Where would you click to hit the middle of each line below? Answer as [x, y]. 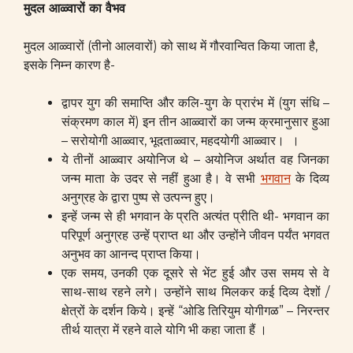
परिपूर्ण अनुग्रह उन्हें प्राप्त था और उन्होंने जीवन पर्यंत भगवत [195, 235]
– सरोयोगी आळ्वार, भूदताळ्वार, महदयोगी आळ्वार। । [180, 141]
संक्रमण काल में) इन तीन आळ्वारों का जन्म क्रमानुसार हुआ [195, 122]
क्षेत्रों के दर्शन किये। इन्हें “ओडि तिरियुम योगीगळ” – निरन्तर [195, 311]
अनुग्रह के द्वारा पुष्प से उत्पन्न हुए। [138, 197]
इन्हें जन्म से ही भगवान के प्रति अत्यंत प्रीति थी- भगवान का [195, 216]
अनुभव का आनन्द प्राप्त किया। [131, 254]
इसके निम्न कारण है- [69, 65]
